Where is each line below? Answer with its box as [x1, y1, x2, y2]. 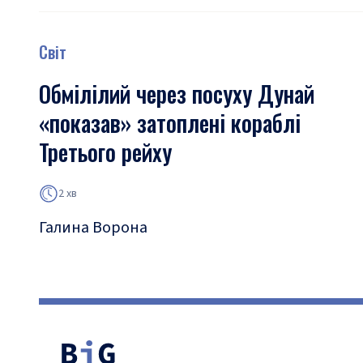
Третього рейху [39, 135, 172, 169]
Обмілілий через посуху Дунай [39, 77, 314, 110]
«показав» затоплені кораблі [39, 106, 301, 139]
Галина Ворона [39, 216, 147, 239]
